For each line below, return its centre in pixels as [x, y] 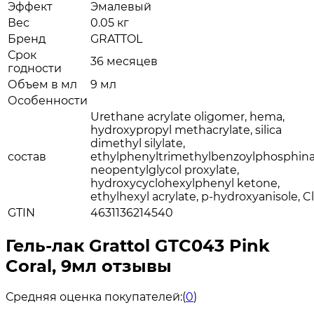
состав [27, 157]
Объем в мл [42, 85]
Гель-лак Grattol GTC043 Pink [138, 246]
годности [35, 69]
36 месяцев [124, 62]
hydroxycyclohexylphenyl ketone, [185, 184]
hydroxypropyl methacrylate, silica [186, 130]
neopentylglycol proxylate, [165, 170]
